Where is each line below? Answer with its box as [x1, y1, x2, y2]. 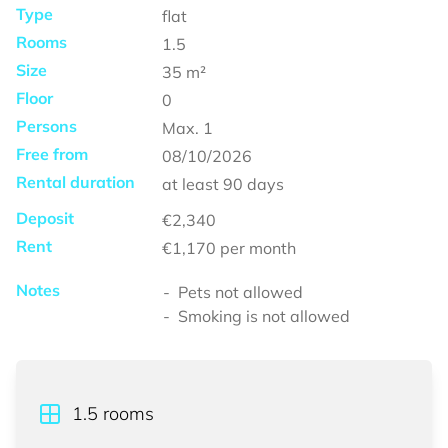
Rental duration [16, 172, 135, 192]
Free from [16, 144, 88, 164]
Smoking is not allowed [178, 306, 350, 326]
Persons [16, 116, 77, 136]
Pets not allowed [178, 282, 303, 302]
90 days [223, 174, 284, 194]
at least [162, 174, 219, 194]
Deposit [16, 208, 74, 228]
